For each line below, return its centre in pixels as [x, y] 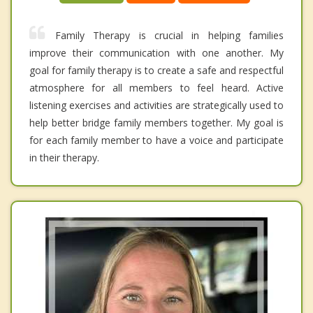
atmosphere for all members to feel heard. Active [156, 88]
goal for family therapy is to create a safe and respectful [156, 71]
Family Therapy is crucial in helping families [169, 36]
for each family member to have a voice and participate [156, 140]
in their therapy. [64, 158]
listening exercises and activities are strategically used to [156, 105]
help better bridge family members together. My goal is [156, 123]
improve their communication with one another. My [156, 53]
